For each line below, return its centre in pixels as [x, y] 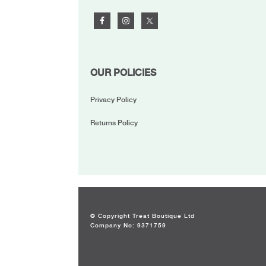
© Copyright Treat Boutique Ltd [142, 215]
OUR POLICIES [123, 72]
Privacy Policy [113, 99]
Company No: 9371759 [128, 225]
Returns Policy [114, 123]
